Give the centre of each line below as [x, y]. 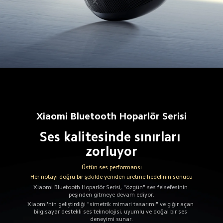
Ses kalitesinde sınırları [111, 137]
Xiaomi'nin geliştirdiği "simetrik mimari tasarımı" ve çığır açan [111, 204]
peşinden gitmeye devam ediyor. [111, 194]
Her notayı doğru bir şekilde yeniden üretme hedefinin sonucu [112, 177]
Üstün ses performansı [111, 167]
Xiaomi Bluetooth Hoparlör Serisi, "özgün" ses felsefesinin [111, 187]
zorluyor [112, 151]
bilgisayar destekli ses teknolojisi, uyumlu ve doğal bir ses [111, 212]
